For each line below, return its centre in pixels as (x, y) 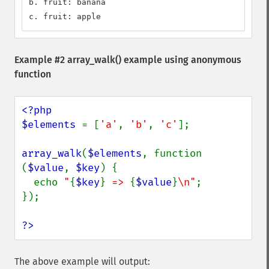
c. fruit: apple (65, 17)
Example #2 (41, 60)
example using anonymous (181, 60)
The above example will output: (82, 261)
